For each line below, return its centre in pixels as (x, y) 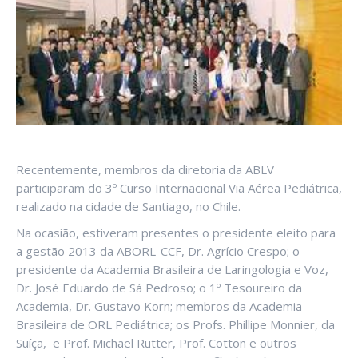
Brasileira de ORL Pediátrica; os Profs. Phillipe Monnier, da (175, 324)
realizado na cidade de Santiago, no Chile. (128, 206)
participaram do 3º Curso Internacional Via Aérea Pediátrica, (179, 187)
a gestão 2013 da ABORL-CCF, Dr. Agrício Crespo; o (158, 251)
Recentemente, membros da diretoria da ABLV (145, 169)
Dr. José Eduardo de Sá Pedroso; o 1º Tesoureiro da (159, 287)
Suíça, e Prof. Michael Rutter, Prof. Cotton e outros (156, 342)
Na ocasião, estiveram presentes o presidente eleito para (176, 232)
